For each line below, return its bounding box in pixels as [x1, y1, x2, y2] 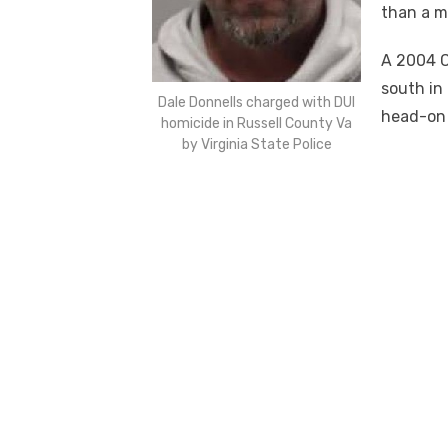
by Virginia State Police [181, 136, 332, 154]
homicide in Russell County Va [161, 115, 352, 133]
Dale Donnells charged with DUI [158, 94, 355, 112]
